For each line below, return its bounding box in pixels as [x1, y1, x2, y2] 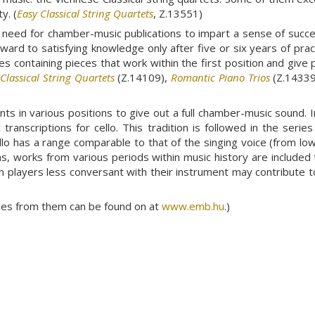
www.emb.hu [162, 199, 224, 214]
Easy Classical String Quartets [17, 6, 153, 20]
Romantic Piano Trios [171, 70, 270, 85]
